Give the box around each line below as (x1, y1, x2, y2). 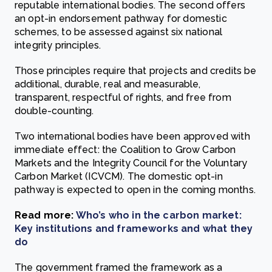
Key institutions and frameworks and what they (15, 223, 253, 234)
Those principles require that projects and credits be (15, 65, 257, 76)
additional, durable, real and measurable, (15, 78, 201, 90)
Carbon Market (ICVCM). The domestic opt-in (15, 171, 223, 182)
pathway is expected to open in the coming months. (15, 184, 256, 195)
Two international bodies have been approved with (15, 131, 250, 142)
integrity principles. (15, 39, 101, 51)
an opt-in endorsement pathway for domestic (15, 13, 227, 24)
